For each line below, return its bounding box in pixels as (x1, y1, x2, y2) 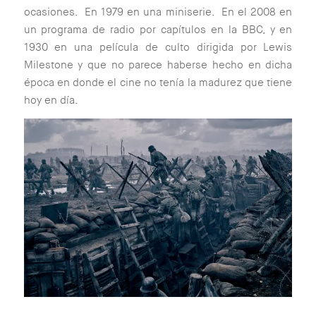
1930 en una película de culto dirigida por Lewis (23, 40, 293, 55)
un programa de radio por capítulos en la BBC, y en (23, 23, 293, 37)
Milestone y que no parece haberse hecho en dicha (23, 58, 293, 73)
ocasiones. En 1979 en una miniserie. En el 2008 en (23, 5, 293, 20)
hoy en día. (23, 93, 78, 108)
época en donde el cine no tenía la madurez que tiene (23, 75, 293, 90)
